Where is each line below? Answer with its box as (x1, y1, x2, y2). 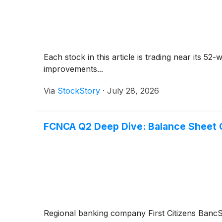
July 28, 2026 (107, 85, 159, 96)
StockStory (57, 85, 100, 96)
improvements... (44, 63, 103, 74)
